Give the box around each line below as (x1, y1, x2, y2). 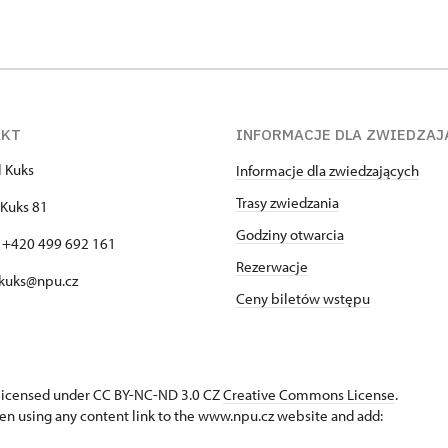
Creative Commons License (223, 385, 395, 405)
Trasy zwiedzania (236, 193, 339, 213)
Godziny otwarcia (236, 225, 344, 245)
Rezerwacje (236, 257, 308, 277)
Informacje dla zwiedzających (236, 161, 419, 181)
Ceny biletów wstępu (236, 289, 370, 309)
